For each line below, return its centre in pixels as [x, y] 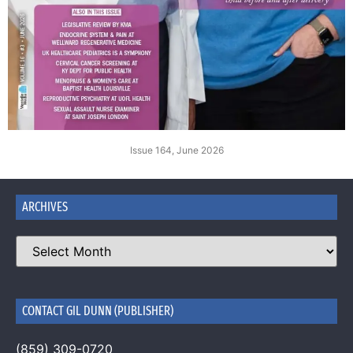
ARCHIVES [45, 206]
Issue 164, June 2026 [176, 150]
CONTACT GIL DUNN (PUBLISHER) [98, 310]
